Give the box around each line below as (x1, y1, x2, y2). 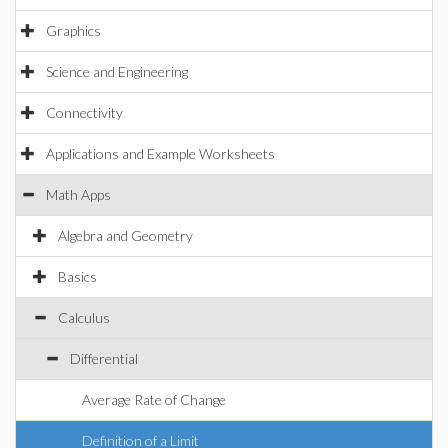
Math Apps (46, 186, 111, 203)
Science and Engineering (46, 63, 188, 80)
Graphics (46, 22, 101, 39)
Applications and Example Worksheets (46, 145, 275, 162)
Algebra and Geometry (58, 227, 193, 244)
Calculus (58, 309, 110, 326)
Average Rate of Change (82, 391, 226, 408)
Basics (58, 268, 97, 285)
